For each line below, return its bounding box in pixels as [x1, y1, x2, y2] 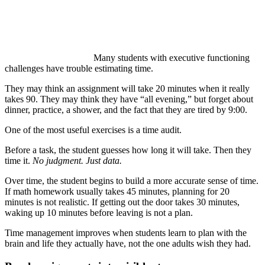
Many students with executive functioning [93, 53, 250, 63]
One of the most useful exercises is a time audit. [5, 125, 182, 135]
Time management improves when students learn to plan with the [5, 228, 247, 238]
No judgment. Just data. [33, 156, 122, 166]
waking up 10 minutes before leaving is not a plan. [5, 208, 193, 218]
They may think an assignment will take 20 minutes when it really [5, 83, 250, 94]
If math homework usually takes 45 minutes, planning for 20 [5, 186, 230, 197]
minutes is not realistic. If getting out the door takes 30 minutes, [5, 197, 240, 208]
